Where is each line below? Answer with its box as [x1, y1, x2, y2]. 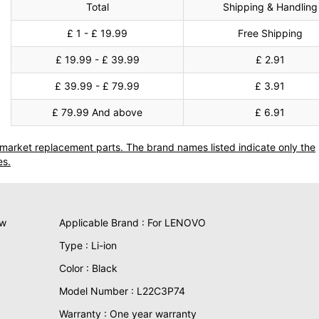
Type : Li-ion [58, 239, 117, 251]
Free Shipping [237, 27, 303, 39]
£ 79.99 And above [52, 106, 143, 118]
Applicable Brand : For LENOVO [58, 216, 206, 229]
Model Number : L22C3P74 [58, 285, 185, 297]
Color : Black [58, 262, 117, 274]
